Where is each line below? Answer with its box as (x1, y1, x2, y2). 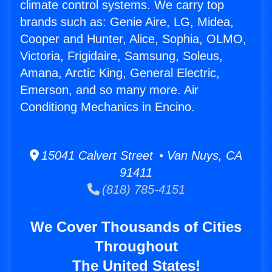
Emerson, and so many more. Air (20, 83, 199, 97)
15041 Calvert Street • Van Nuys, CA (39, 149, 242, 163)
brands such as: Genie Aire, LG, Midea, (20, 15, 234, 29)
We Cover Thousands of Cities (30, 219, 242, 236)
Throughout (94, 238, 178, 255)
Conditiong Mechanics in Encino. (20, 100, 195, 114)
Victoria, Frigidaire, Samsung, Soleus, (20, 49, 223, 63)
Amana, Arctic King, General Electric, (20, 66, 220, 80)
